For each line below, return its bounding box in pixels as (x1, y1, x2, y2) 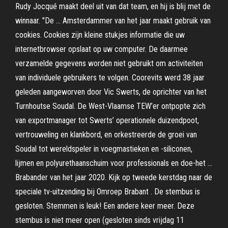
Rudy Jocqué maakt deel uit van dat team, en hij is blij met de (15, 2, 211, 11)
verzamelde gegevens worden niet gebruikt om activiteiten (15, 59, 203, 68)
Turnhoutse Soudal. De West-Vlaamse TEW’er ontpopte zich (15, 101, 206, 111)
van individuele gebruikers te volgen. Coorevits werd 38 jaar (15, 73, 205, 82)
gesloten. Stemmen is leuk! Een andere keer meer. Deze (15, 201, 194, 211)
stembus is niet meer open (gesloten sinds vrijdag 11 (15, 215, 184, 225)
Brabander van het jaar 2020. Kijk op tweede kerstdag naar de (15, 173, 212, 182)
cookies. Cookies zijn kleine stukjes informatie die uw (15, 30, 185, 40)
